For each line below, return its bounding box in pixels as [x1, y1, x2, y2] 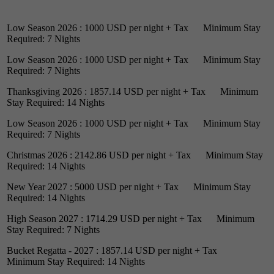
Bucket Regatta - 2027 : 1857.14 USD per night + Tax [7, 245, 229, 256]
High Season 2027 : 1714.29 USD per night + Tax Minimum [7, 213, 254, 224]
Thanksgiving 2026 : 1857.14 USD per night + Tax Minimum [7, 86, 258, 97]
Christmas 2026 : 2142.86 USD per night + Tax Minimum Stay [7, 149, 263, 160]
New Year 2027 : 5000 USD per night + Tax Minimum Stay [7, 181, 251, 192]
